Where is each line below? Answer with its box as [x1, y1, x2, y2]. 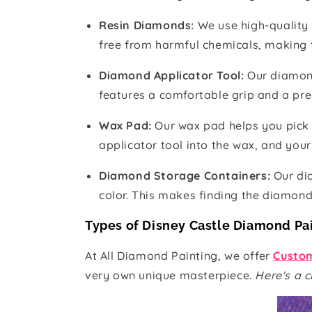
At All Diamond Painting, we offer [85, 248, 274, 263]
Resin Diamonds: [99, 17, 198, 32]
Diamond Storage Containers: [99, 168, 271, 182]
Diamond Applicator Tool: [99, 68, 247, 82]
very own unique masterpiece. [85, 267, 252, 282]
